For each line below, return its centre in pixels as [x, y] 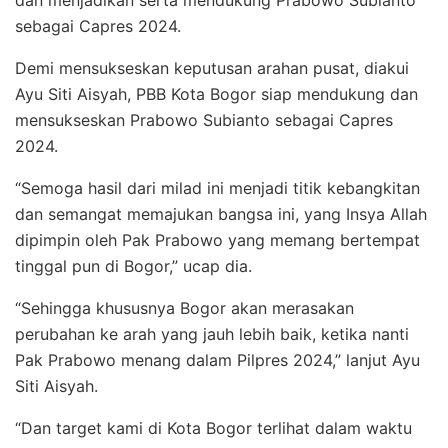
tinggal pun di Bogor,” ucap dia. [133, 266]
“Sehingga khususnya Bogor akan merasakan [184, 308]
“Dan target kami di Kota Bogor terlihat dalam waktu [213, 428]
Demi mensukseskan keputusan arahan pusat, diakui [212, 68]
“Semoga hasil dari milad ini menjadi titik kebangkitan [217, 188]
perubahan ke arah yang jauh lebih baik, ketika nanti [212, 334]
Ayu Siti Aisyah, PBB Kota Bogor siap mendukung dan [216, 94]
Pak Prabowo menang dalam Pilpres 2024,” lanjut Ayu [217, 360]
